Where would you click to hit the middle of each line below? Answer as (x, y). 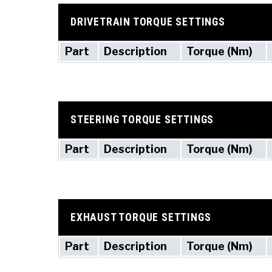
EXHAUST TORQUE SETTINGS (141, 217)
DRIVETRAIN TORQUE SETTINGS (148, 22)
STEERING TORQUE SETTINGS (142, 120)
